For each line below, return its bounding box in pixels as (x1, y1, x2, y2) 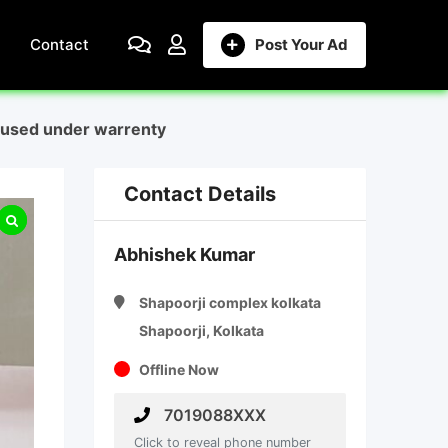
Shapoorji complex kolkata (138, 294, 321, 311)
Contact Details (123, 182, 276, 206)
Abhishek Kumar (113, 244, 255, 265)
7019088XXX (159, 405, 266, 425)
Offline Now (138, 361, 219, 378)
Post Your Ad (254, 35, 348, 54)
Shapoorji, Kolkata (138, 322, 264, 339)
